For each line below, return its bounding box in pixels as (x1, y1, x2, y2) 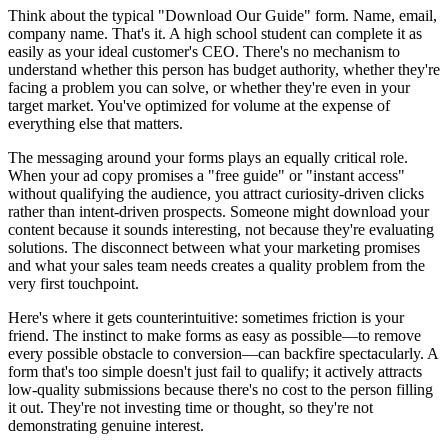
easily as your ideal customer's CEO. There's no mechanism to (8, 42, 400, 60)
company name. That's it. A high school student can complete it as (8, 24, 422, 42)
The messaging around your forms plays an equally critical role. (8, 148, 408, 166)
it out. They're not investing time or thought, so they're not (8, 398, 373, 416)
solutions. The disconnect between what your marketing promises (8, 238, 420, 256)
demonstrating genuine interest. (8, 416, 204, 434)
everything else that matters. (8, 114, 183, 132)
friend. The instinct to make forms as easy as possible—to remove (8, 326, 421, 344)
